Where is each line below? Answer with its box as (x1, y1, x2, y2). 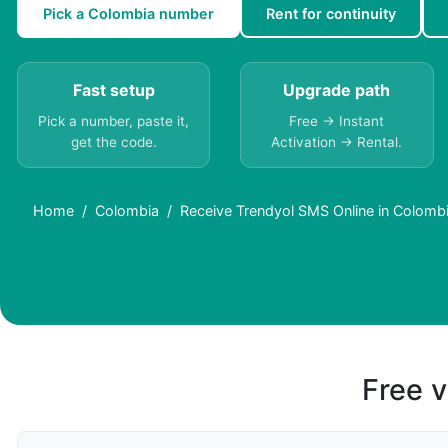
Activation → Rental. (271, 134, 403, 151)
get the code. (70, 134, 157, 151)
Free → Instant (289, 113, 385, 130)
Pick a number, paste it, (38, 113, 190, 130)
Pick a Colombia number (43, 5, 214, 23)
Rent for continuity (266, 5, 396, 23)
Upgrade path (283, 80, 391, 101)
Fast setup (72, 80, 155, 101)
